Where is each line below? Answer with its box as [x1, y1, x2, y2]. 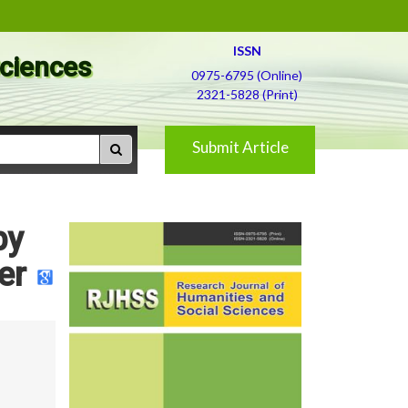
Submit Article [191, 138, 289, 157]
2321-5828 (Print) [196, 87, 298, 102]
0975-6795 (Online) [191, 67, 302, 83]
